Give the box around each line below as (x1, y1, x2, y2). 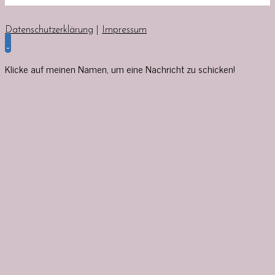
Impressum (102, 25, 147, 35)
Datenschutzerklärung (5, 25, 93, 35)
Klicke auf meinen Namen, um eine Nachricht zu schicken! (5, 60, 235, 77)
